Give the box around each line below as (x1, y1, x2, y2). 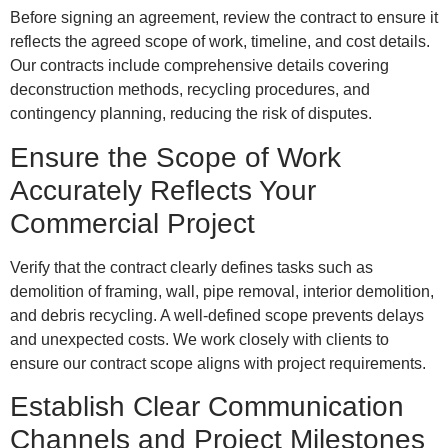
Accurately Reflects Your (10, 174, 316, 206)
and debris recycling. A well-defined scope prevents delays (10, 306, 424, 324)
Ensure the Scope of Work (10, 141, 341, 173)
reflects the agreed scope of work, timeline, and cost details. (10, 33, 430, 51)
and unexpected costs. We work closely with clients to (10, 330, 389, 348)
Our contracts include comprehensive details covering (10, 57, 389, 75)
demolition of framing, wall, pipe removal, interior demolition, (10, 282, 434, 300)
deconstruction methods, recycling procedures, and (10, 81, 370, 99)
